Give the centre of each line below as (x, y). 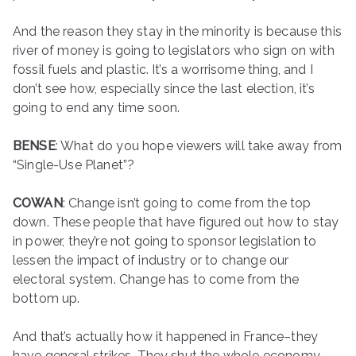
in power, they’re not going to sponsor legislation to (165, 241)
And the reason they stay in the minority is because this (177, 31)
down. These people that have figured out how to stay (176, 222)
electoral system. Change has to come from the (156, 279)
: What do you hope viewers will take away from (199, 146)
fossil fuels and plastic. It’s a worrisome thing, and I (163, 70)
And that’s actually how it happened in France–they (166, 337)
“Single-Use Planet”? (74, 165)
